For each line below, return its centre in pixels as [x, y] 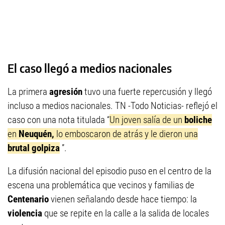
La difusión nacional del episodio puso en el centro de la [109, 171]
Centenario [28, 199]
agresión [66, 92]
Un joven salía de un [147, 120]
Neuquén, [36, 134]
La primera [28, 92]
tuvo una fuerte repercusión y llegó [147, 92]
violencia [25, 213]
